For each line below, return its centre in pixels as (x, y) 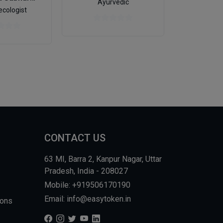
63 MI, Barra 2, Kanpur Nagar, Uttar (103, 159)
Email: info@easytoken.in (87, 199)
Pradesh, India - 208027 (86, 171)
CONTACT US (75, 138)
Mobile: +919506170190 (87, 185)
